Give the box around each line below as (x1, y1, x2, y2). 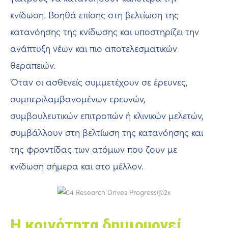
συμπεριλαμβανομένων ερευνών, (10, 93, 146, 105)
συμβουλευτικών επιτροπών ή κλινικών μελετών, (10, 109, 204, 122)
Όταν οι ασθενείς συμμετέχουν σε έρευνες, (10, 76, 188, 89)
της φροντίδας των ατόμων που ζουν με (10, 143, 177, 156)
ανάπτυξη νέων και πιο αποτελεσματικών (10, 42, 177, 55)
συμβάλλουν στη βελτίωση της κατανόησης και (10, 126, 203, 139)
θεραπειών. (10, 59, 55, 72)
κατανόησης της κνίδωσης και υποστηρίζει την (10, 25, 199, 38)
